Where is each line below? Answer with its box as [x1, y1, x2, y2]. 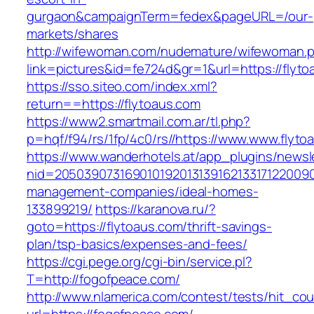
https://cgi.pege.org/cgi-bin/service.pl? [27, 252, 252, 271]
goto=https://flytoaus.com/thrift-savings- [27, 217, 272, 236]
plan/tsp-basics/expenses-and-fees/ [27, 235, 247, 254]
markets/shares [27, 25, 118, 43]
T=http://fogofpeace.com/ [27, 270, 180, 289]
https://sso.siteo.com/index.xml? [27, 77, 217, 96]
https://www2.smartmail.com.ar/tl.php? [27, 112, 251, 131]
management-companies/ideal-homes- [27, 182, 259, 201]
